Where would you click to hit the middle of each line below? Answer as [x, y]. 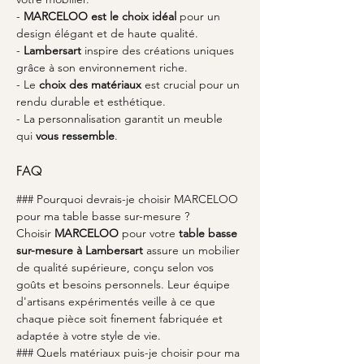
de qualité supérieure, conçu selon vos [117, 267]
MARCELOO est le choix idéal [100, 16]
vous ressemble [75, 136]
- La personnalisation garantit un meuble [121, 119]
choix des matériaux [90, 84]
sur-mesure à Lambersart [80, 250]
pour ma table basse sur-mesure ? [103, 216]
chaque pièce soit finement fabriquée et [121, 318]
